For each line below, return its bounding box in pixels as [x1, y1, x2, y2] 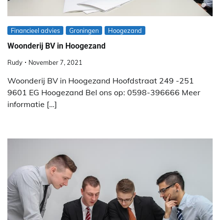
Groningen [69, 26, 99, 34]
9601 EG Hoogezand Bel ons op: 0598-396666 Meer [7, 87, 200, 97]
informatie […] [7, 99, 57, 109]
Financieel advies [11, 26, 60, 34]
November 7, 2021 [28, 58, 82, 66]
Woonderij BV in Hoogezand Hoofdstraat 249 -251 [7, 75, 194, 85]
